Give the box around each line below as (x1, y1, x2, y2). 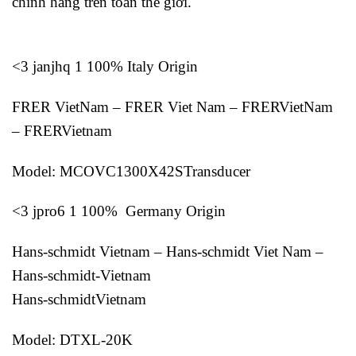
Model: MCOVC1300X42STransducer (12, 162, 250, 180)
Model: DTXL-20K (12, 331, 133, 348)
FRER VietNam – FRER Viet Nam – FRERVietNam (12, 98, 333, 115)
